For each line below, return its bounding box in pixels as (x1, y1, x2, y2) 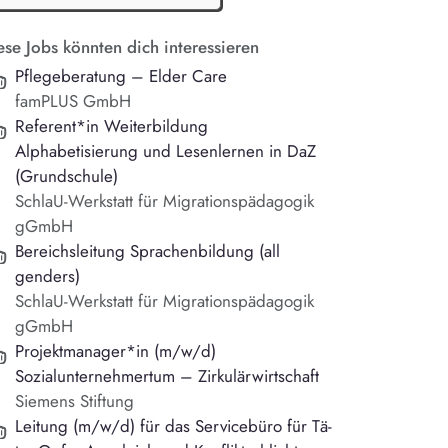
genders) (15, 264, 81, 289)
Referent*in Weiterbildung (15, 114, 209, 139)
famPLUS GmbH (15, 89, 132, 114)
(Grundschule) (15, 164, 119, 189)
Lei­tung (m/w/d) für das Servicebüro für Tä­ (15, 414, 333, 439)
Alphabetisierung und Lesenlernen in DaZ (15, 139, 317, 164)
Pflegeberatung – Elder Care (15, 64, 228, 89)
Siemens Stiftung (15, 389, 135, 414)
